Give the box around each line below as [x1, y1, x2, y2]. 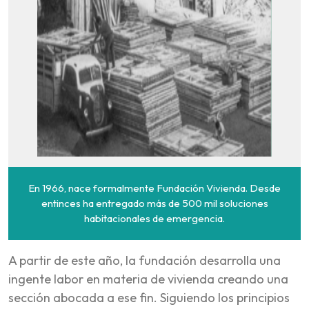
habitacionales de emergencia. [84, 211, 225, 225]
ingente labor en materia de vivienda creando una [8, 270, 288, 287]
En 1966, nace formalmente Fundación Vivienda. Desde [28, 181, 281, 195]
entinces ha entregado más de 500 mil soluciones [41, 196, 268, 210]
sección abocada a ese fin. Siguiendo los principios [8, 289, 290, 306]
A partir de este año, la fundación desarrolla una [8, 252, 281, 268]
